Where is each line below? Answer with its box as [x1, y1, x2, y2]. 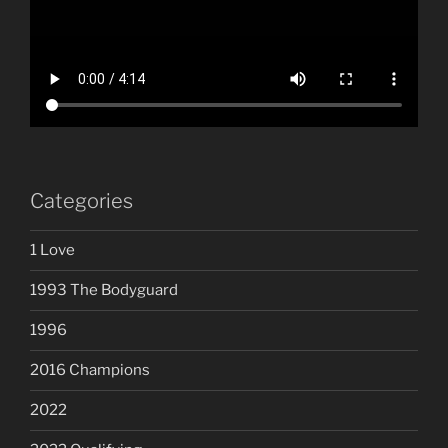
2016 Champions [30, 361, 150, 380]
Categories [30, 188, 133, 213]
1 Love [30, 241, 75, 260]
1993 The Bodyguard [30, 281, 178, 300]
